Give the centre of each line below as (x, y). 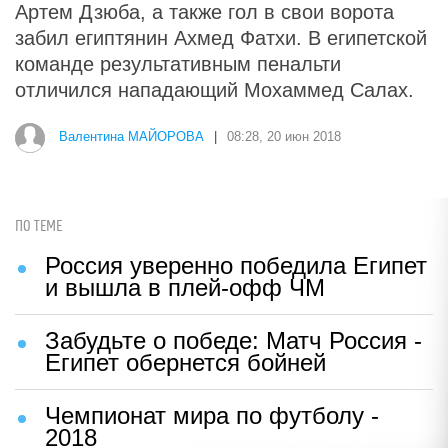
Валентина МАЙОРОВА (131, 137)
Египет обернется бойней (185, 362)
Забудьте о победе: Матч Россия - (233, 340)
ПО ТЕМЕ (38, 226)
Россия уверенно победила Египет (236, 265)
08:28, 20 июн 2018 (284, 137)
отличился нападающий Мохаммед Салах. (217, 90)
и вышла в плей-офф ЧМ (185, 287)
